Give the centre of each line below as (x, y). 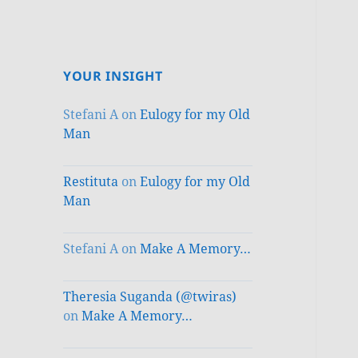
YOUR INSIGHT (113, 76)
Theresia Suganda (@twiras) (150, 297)
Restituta (91, 182)
